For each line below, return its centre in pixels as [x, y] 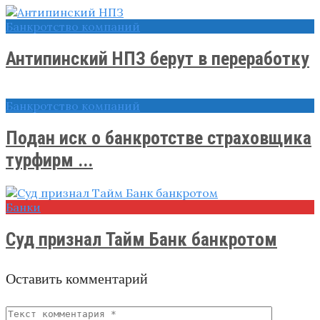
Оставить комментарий [77, 279]
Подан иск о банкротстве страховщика [159, 137]
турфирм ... [49, 160]
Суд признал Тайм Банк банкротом [141, 239]
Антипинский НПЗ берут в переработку [157, 58]
